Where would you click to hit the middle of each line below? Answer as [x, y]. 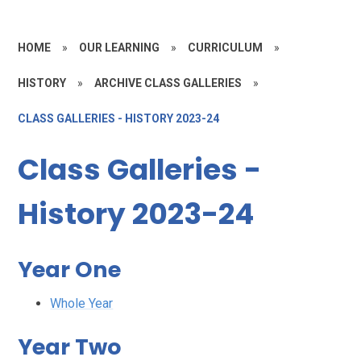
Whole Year [82, 304]
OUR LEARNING [120, 48]
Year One [70, 270]
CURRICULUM [226, 48]
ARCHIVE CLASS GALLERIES [168, 83]
